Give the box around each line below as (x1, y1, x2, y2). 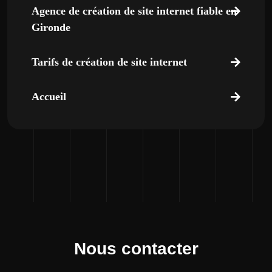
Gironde (32, 21, 70, 33)
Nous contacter (73, 239, 199, 258)
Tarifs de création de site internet (32, 56, 187, 68)
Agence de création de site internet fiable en (32, 5, 237, 17)
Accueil (32, 90, 66, 103)
